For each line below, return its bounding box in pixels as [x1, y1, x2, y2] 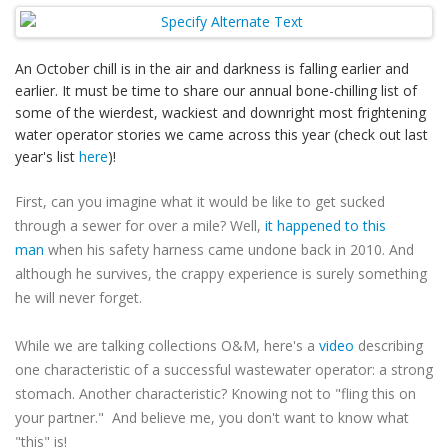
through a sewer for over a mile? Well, [15, 216, 265, 235]
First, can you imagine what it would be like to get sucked [15, 192, 385, 211]
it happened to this [265, 216, 386, 235]
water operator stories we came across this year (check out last [15, 125, 428, 144]
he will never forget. [15, 288, 146, 307]
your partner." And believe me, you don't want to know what [15, 408, 409, 427]
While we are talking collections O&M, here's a [15, 336, 319, 355]
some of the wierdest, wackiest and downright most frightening [15, 103, 426, 122]
